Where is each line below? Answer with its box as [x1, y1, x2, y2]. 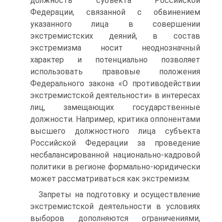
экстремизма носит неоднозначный [30, 43, 200, 53]
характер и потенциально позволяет [30, 55, 200, 64]
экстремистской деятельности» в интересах [30, 91, 200, 100]
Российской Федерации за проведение [30, 138, 200, 148]
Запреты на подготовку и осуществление [39, 190, 200, 199]
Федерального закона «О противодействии [30, 79, 200, 88]
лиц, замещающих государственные [30, 103, 200, 112]
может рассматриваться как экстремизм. [30, 174, 190, 183]
